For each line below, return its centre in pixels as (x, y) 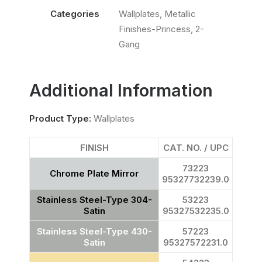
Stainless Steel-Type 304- (94, 200)
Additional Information (121, 90)
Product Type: (60, 118)
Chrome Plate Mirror (94, 173)
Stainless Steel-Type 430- (94, 231)
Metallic (180, 14)
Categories (75, 14)
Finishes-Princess (155, 29)
